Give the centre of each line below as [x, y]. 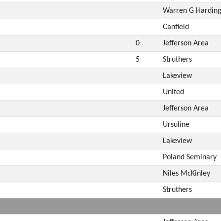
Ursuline [176, 125]
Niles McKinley [186, 173]
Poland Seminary [189, 157]
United [173, 92]
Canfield [176, 27]
